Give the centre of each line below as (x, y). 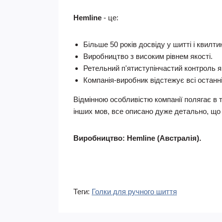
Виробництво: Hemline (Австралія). (137, 138)
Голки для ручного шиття (134, 192)
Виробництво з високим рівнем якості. (148, 56)
